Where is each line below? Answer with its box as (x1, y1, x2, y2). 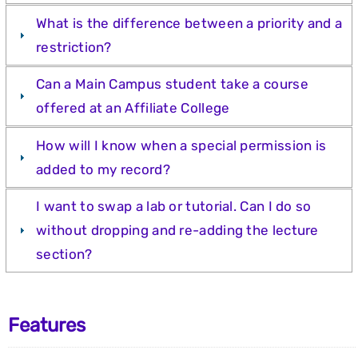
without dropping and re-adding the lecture (36, 222, 319, 239)
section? (36, 246, 93, 263)
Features (8, 314, 86, 337)
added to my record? (36, 161, 170, 177)
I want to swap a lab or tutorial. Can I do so (36, 198, 312, 215)
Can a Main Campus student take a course (36, 76, 308, 93)
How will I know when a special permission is (36, 137, 327, 153)
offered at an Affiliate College (36, 100, 230, 117)
